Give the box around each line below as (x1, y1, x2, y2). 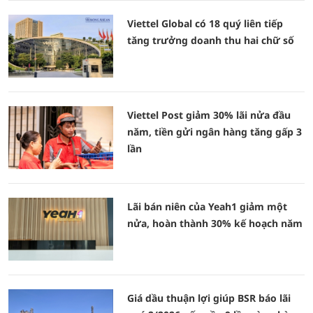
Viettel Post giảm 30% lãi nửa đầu (127, 108, 291, 122)
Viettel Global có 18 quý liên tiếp (127, 17, 283, 30)
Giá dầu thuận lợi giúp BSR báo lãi (127, 291, 291, 305)
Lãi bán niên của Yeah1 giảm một (127, 200, 287, 213)
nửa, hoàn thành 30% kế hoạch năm (127, 217, 303, 230)
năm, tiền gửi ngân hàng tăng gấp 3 (127, 125, 302, 138)
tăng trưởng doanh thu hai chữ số (127, 34, 294, 47)
